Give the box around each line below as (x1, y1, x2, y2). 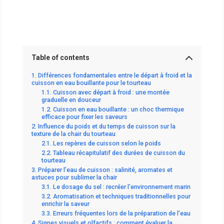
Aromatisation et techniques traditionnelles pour (52, 192, 190, 200)
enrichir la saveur (41, 199, 89, 207)
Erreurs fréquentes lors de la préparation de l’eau (52, 209, 190, 217)
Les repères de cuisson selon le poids (52, 139, 161, 147)
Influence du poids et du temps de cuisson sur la (37, 122, 175, 130)
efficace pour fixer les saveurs (41, 112, 127, 120)
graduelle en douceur (41, 95, 101, 103)
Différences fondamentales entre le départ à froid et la (37, 71, 192, 79)
